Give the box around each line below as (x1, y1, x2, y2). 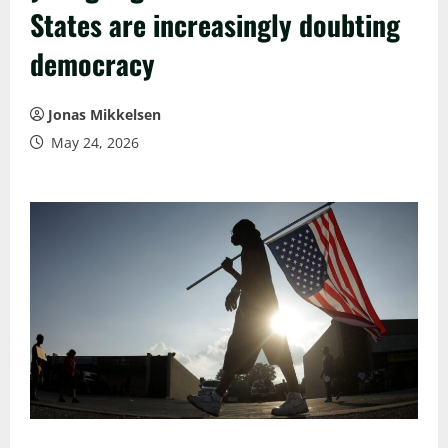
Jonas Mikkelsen (48, 104, 161, 124)
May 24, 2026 (47, 132, 139, 152)
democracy (30, 42, 155, 84)
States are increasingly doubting (30, 3, 400, 45)
